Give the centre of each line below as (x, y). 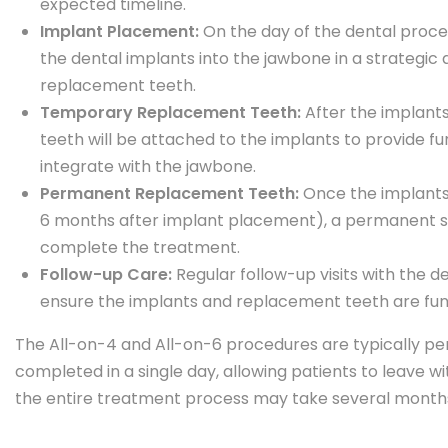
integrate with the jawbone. (148, 166)
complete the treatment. (140, 247)
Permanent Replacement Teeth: (171, 193)
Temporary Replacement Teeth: (172, 112)
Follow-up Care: (108, 274)
